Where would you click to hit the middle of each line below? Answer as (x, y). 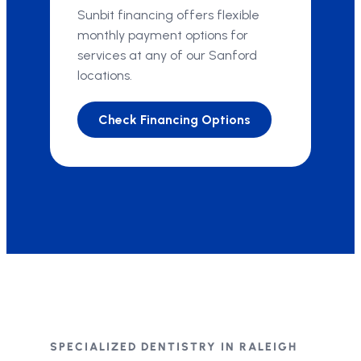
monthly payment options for (163, 35)
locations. (105, 75)
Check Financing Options (174, 120)
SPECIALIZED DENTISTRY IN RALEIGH (174, 347)
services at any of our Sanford (167, 55)
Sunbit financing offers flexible (168, 15)
